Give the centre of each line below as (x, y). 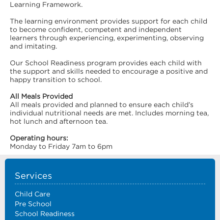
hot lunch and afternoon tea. (59, 121)
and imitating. (33, 46)
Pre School (33, 204)
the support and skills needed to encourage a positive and (109, 71)
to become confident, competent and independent (96, 29)
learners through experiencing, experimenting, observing (107, 38)
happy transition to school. (56, 80)
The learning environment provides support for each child (109, 21)
